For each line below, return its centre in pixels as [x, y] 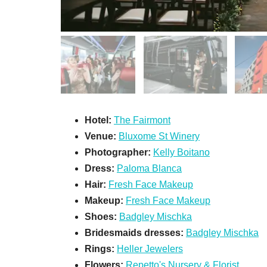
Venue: [102, 136]
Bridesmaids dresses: [135, 232]
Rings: [101, 249]
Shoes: [102, 216]
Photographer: [119, 152]
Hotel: [98, 120]
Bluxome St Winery [159, 136]
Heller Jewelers [150, 249]
